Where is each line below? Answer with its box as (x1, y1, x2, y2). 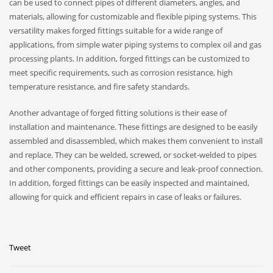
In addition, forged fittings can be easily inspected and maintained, (9, 177, 249, 188)
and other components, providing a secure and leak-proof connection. (9, 163, 263, 174)
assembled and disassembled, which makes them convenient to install (9, 135, 263, 146)
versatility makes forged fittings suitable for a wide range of (9, 24, 222, 36)
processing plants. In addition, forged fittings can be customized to (9, 52, 250, 64)
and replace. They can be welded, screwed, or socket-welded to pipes (9, 149, 257, 160)
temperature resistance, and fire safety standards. (9, 80, 190, 92)
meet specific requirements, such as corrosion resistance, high (9, 66, 233, 78)
